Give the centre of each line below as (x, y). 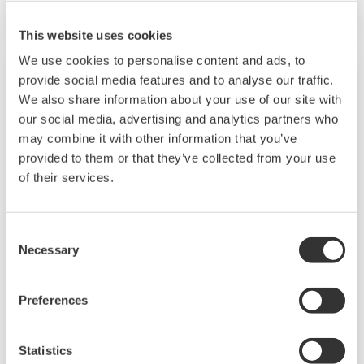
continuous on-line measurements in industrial (179, 321)
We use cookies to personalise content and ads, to (162, 60)
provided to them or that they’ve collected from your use (177, 158)
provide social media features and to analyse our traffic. (176, 80)
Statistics (45, 350)
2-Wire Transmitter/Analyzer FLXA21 (164, 260)
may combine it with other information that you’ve (158, 138)
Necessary (49, 249)
